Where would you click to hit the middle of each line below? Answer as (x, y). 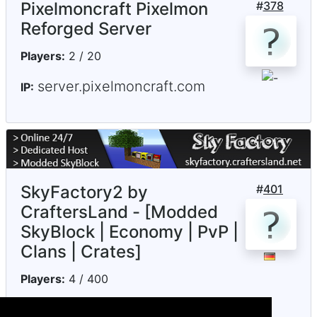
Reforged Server (86, 28)
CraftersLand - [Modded (119, 212)
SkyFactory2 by (84, 192)
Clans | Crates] (81, 251)
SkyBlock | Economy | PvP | (129, 231)
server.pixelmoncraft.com (121, 86)
